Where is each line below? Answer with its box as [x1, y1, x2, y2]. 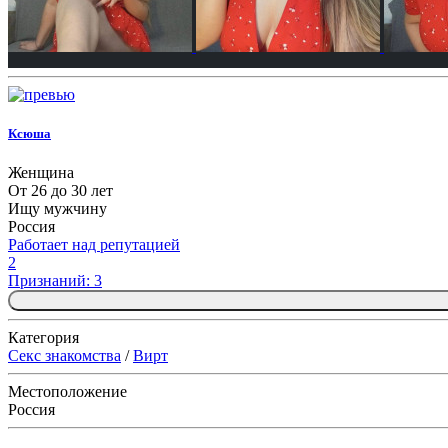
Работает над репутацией [8, 236, 180, 254]
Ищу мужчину [8, 200, 107, 218]
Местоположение [8, 383, 127, 401]
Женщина [8, 164, 74, 182]
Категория [8, 329, 79, 347]
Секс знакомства [8, 347, 121, 365]
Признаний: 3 [8, 272, 102, 290]
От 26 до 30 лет [8, 182, 113, 200]
